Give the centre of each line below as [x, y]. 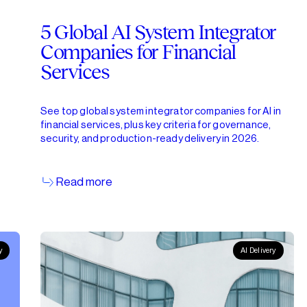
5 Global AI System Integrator [158, 32]
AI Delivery [258, 251]
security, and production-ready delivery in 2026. [150, 138]
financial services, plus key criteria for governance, [156, 125]
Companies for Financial [138, 52]
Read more [84, 182]
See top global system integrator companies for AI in [161, 111]
